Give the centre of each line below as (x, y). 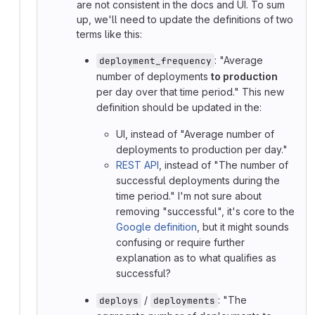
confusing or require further (180, 243)
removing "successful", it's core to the (205, 212)
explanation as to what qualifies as (196, 258)
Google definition (156, 227)
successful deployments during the (198, 181)
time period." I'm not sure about (189, 196)
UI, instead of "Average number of (195, 134)
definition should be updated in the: (179, 108)
